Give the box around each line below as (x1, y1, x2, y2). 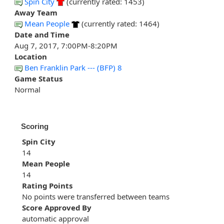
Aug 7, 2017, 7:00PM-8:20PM (14, 40, 117, 51)
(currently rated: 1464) (79, 18, 159, 29)
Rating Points (22, 180, 72, 191)
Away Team (14, 7, 57, 18)
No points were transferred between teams (22, 191, 169, 202)
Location (14, 51, 47, 62)
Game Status (14, 73, 62, 84)
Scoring (21, 122, 48, 131)
